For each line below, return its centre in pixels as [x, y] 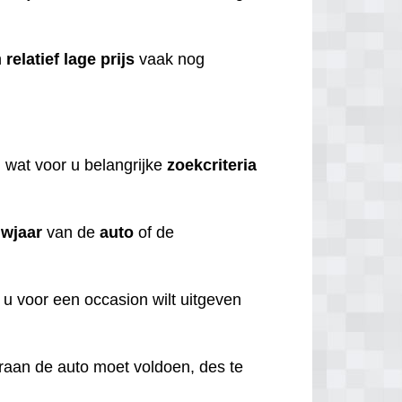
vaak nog [170, 60]
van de [71, 232]
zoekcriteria [212, 165]
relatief [33, 60]
